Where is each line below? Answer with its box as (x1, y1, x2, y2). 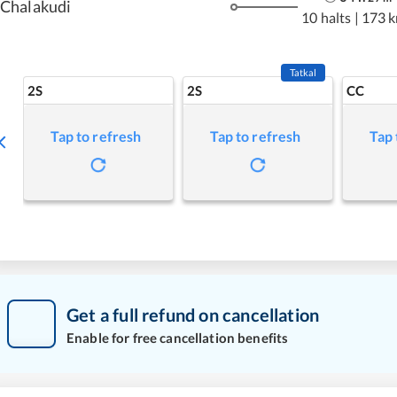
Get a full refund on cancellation (66, 303, 320, 325)
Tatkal (289, 66, 317, 78)
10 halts (301, 8, 352, 26)
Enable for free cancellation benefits (66, 329, 289, 346)
